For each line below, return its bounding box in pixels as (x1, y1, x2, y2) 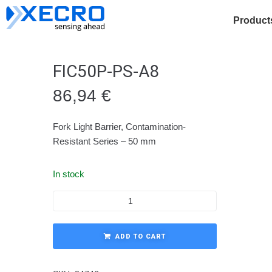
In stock (53, 169, 84, 179)
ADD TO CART (115, 233, 166, 240)
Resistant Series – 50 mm (53, 136, 156, 146)
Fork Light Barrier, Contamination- (53, 121, 186, 132)
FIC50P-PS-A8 (53, 61, 159, 81)
